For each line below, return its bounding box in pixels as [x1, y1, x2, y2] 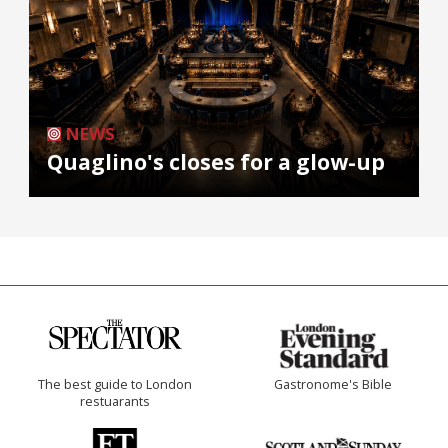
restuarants [80, 392, 150, 410]
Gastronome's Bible [274, 375, 392, 393]
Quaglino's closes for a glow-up [47, 147, 385, 176]
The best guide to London [38, 375, 192, 393]
